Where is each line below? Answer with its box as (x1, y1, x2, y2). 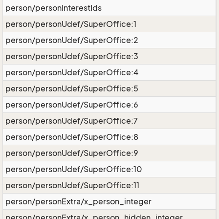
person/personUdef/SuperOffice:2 (5, 35, 138, 45)
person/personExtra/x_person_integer (5, 197, 152, 206)
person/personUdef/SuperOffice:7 (5, 116, 138, 126)
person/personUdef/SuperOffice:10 (5, 164, 142, 174)
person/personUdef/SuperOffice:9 (5, 148, 138, 158)
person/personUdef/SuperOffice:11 (5, 180, 139, 190)
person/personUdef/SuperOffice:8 (5, 132, 138, 142)
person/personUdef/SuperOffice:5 (5, 84, 138, 93)
